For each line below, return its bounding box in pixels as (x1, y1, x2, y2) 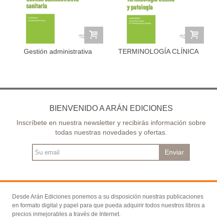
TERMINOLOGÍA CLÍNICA (118, 47, 199, 56)
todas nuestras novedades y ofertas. (55, 128, 167, 137)
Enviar (165, 148, 185, 156)
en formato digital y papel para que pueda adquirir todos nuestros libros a (12, 202, 205, 209)
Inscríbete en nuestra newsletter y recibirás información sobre (16, 119, 206, 127)
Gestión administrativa (23, 47, 92, 56)
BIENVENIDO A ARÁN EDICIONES (49, 104, 173, 113)
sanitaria (45, 57, 71, 65)
